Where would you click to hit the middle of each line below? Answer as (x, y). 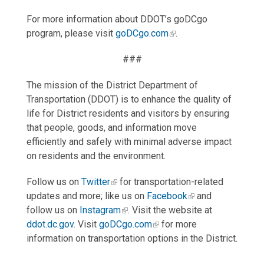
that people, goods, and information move (111, 128)
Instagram (100, 210)
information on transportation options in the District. (132, 239)
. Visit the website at (170, 210)
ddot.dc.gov (50, 225)
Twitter (95, 182)
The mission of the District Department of (112, 85)
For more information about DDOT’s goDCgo (117, 19)
